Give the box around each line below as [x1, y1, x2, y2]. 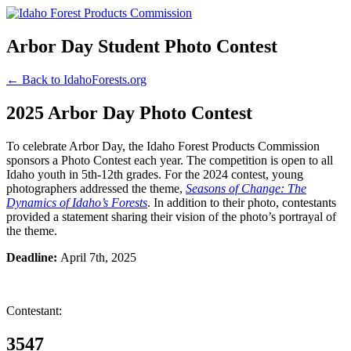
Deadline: [6, 250, 60, 264]
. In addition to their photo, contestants [147, 195, 336, 209]
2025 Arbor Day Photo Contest [6, 102, 252, 123]
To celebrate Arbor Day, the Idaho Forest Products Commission [6, 139, 320, 153]
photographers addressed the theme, [6, 181, 186, 195]
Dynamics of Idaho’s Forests [6, 195, 147, 209]
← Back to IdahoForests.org [6, 72, 147, 86]
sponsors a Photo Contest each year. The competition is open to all [6, 153, 333, 167]
